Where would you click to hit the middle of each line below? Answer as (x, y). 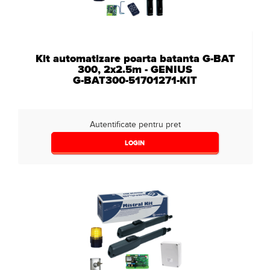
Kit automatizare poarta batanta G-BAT (135, 58)
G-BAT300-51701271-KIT (135, 80)
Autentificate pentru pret (135, 124)
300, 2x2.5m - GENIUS (135, 69)
